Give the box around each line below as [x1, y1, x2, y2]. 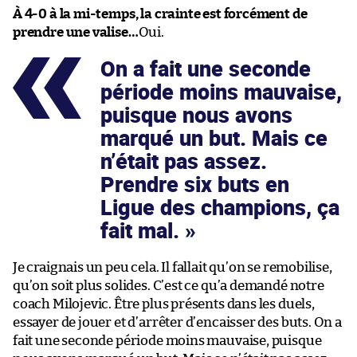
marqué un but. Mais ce [100, 123, 328, 152]
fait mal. [100, 215, 185, 245]
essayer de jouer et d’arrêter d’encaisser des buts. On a [13, 315, 342, 329]
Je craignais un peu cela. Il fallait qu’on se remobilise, [13, 260, 332, 274]
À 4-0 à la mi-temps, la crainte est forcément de [13, 6, 308, 21]
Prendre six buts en [100, 169, 289, 198]
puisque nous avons [100, 100, 292, 129]
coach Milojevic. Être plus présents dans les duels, [13, 296, 315, 311]
